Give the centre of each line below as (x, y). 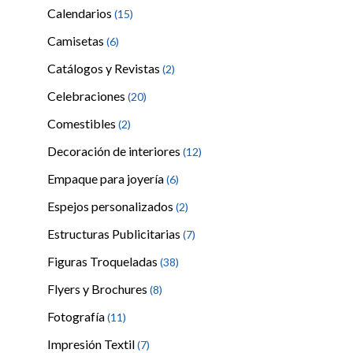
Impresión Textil (92, 344)
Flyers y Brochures (98, 289)
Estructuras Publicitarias (115, 234)
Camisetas (77, 41)
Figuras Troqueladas (104, 261)
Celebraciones (87, 96)
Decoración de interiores (115, 151)
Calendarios (81, 13)
